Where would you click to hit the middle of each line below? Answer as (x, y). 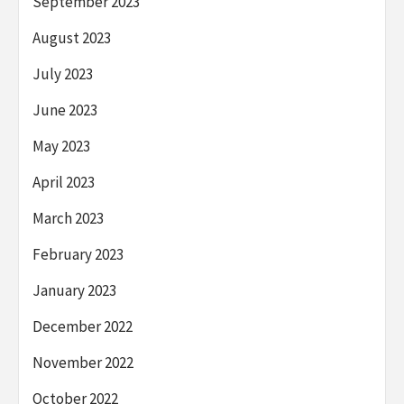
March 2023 (68, 219)
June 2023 (65, 110)
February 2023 (78, 255)
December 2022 (83, 327)
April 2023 (64, 183)
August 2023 (72, 38)
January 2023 (74, 291)
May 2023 (61, 147)
